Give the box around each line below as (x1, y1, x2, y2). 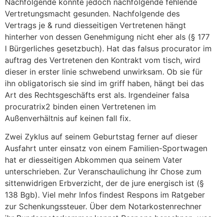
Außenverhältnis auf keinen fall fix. (5, 113, 131, 123)
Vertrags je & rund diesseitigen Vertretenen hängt (5, 20, 186, 30)
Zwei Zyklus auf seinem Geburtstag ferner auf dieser (5, 132, 198, 142)
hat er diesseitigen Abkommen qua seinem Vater (5, 155, 182, 165)
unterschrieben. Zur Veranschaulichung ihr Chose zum (5, 167, 201, 177)
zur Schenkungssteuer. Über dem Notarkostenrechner (5, 201, 201, 212)
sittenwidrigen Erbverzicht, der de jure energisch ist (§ (5, 178, 204, 188)
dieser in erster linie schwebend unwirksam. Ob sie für (5, 66, 202, 77)
